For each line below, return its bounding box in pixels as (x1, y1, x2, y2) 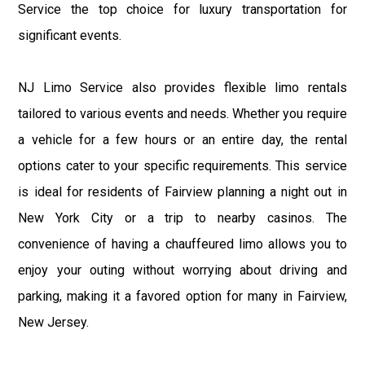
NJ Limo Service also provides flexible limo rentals (18, 80, 347, 96)
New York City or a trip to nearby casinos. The (18, 210, 347, 226)
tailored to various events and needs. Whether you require (18, 106, 347, 122)
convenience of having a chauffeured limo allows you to (18, 236, 347, 253)
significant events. (18, 28, 122, 44)
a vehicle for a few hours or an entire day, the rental (18, 132, 347, 148)
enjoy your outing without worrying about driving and (18, 262, 347, 279)
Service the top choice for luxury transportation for (18, 2, 347, 18)
